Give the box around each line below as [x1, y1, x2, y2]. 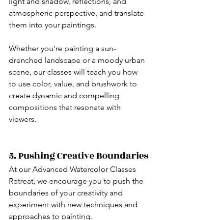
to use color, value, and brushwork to [9, 79, 139, 89]
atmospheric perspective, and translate [9, 8, 146, 18]
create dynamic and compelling [9, 91, 121, 101]
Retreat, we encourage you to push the [9, 176, 145, 186]
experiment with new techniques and [9, 200, 139, 210]
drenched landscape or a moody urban [9, 55, 147, 65]
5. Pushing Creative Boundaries [9, 149, 148, 163]
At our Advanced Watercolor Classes [9, 165, 138, 174]
